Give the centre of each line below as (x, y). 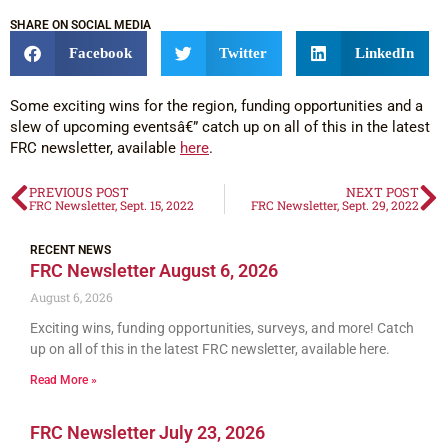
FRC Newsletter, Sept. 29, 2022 (335, 205)
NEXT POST (382, 192)
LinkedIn (384, 52)
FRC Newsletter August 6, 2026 (154, 270)
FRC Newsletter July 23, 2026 (147, 432)
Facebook (100, 52)
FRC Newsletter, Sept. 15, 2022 (111, 205)
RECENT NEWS (70, 249)
